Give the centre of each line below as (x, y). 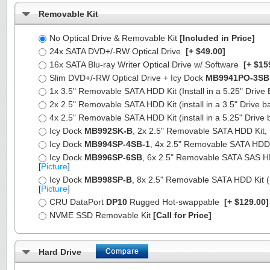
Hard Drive (60, 252)
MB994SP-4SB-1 (117, 144)
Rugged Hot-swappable (174, 202)
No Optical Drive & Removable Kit (115, 38)
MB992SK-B (108, 131)
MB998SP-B (108, 180)
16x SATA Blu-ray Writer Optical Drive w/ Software (145, 64)
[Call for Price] (182, 215)
